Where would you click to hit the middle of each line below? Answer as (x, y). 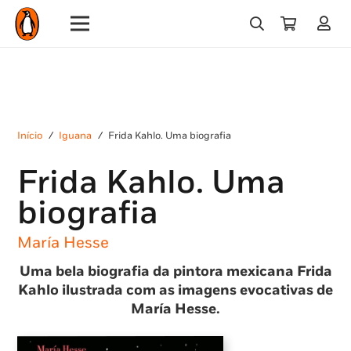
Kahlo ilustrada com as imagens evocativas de (175, 290)
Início (30, 136)
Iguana (76, 136)
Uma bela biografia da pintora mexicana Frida (175, 271)
